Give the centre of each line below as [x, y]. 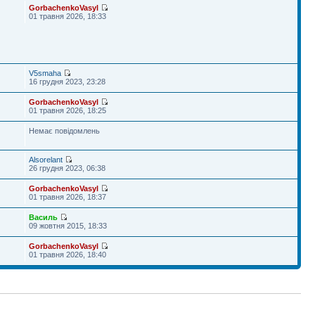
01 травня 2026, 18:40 [68, 255]
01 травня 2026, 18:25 [68, 110]
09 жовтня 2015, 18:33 [68, 226]
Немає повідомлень [65, 131]
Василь [44, 217]
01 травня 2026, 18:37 [68, 197]
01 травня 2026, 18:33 [68, 16]
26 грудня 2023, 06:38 [67, 168]
